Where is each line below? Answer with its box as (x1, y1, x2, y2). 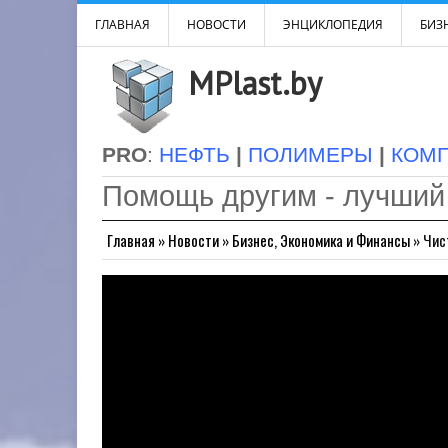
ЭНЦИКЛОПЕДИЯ (283, 16, 383, 33)
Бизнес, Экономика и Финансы (232, 229, 410, 251)
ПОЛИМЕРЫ (248, 143, 373, 167)
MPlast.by (188, 62, 322, 104)
